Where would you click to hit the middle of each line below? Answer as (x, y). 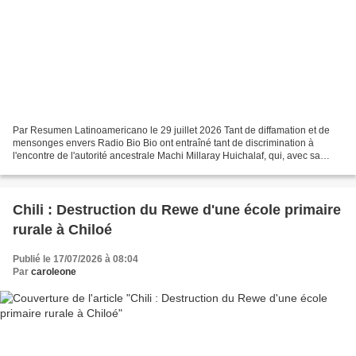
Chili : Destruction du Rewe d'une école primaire (177, 209)
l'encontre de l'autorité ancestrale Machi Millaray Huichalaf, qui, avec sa (166, 155)
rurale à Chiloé (62, 229)
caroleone (54, 271)
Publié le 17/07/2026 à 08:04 (75, 259)
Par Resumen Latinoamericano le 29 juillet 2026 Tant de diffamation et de (171, 130)
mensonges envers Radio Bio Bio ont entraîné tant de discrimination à (163, 143)
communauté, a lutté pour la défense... (95, 168)
